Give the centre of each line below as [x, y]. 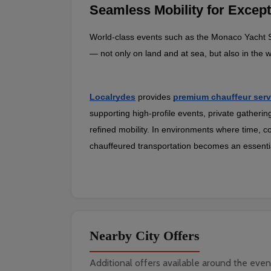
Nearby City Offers [145, 235]
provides [154, 96]
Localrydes [113, 96]
